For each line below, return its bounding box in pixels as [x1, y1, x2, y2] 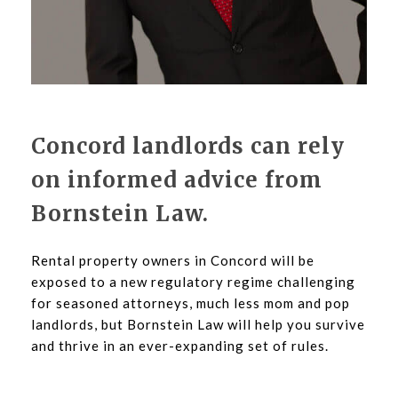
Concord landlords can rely [31, 132, 345, 161]
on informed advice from [31, 166, 322, 195]
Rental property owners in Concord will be [31, 251, 314, 268]
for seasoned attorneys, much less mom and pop [31, 294, 350, 311]
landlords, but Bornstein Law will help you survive [31, 315, 365, 332]
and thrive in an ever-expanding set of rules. [31, 337, 329, 354]
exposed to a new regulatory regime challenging [31, 273, 355, 290]
